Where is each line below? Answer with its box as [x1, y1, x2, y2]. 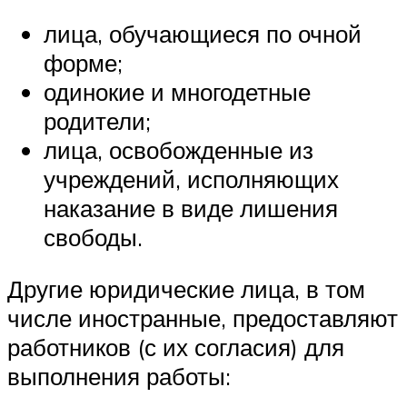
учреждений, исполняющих [44, 164, 339, 194]
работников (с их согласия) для [7, 333, 344, 362]
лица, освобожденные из [44, 134, 313, 164]
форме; [44, 47, 123, 77]
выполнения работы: [7, 362, 231, 392]
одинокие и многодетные [44, 76, 311, 106]
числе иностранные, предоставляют [7, 303, 398, 333]
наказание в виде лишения [44, 193, 338, 223]
